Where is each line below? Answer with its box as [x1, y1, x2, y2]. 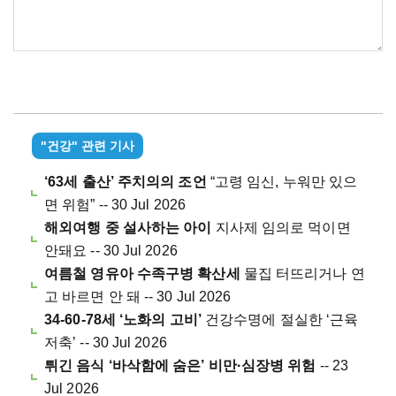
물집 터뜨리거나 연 [240, 266, 365, 282]
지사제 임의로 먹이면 [211, 220, 351, 236]
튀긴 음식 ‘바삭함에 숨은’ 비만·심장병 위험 [44, 358, 316, 374]
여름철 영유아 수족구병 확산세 [44, 266, 240, 282]
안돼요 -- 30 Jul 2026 [44, 243, 178, 259]
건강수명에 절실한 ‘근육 [201, 312, 359, 328]
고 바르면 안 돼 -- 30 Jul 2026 [44, 289, 232, 305]
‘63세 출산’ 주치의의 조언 [44, 174, 207, 190]
